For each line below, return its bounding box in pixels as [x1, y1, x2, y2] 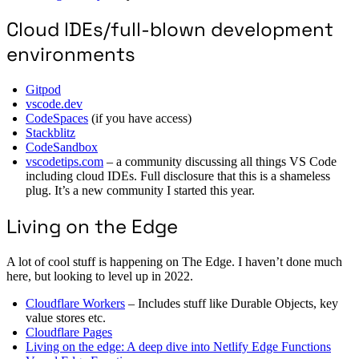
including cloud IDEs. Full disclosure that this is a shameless [26, 169, 330, 184]
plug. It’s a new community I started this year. [26, 184, 255, 198]
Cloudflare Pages [26, 325, 112, 340]
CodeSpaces [26, 111, 88, 126]
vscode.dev [26, 97, 83, 111]
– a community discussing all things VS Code [103, 155, 337, 169]
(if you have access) [88, 111, 192, 126]
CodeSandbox [26, 140, 98, 155]
